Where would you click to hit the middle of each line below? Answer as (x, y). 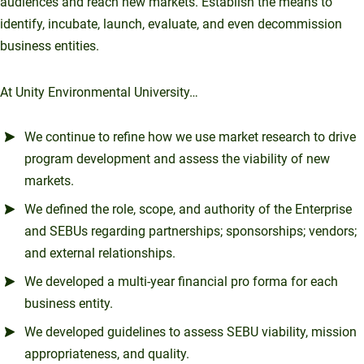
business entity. (69, 303)
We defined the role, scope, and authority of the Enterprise (188, 209)
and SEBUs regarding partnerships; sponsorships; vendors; (191, 231)
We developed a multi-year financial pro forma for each (181, 281)
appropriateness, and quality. (107, 353)
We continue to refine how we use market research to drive (190, 136)
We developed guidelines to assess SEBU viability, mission (191, 331)
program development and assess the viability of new (177, 158)
